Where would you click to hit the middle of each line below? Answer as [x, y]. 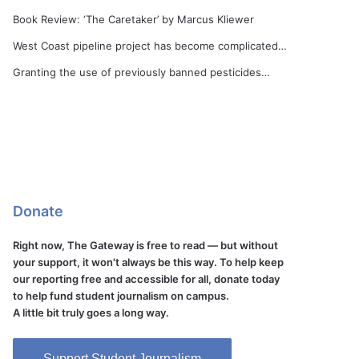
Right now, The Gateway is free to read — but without [146, 245]
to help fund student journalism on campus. [121, 296]
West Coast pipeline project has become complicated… [150, 46]
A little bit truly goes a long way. [91, 313]
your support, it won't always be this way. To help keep [149, 262]
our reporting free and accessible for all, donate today [147, 279]
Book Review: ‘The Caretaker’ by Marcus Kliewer [134, 19]
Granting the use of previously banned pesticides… [142, 72]
